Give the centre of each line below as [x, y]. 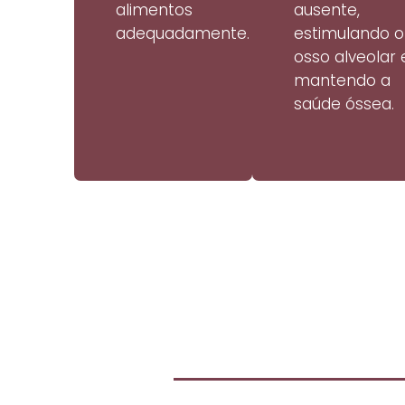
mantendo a [342, 81]
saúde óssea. [344, 104]
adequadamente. [183, 34]
